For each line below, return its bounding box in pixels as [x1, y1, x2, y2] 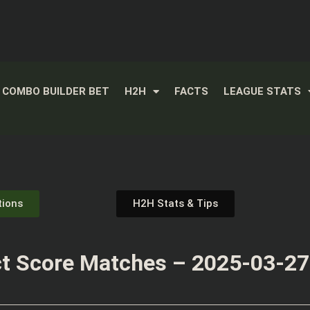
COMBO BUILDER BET [1, 85, 109, 98]
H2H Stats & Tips [132, 197, 218, 210]
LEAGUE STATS [223, 85, 301, 98]
